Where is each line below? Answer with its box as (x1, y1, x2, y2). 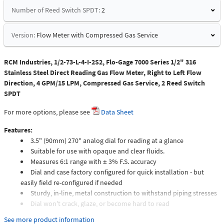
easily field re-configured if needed (20, 178, 122, 187)
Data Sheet (101, 107, 133, 117)
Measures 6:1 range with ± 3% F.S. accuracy (30, 157, 156, 166)
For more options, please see (4, 107, 91, 117)
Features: (4, 125, 32, 135)
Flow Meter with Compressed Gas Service (36, 30, 158, 40)
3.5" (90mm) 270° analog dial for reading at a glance (30, 136, 183, 145)
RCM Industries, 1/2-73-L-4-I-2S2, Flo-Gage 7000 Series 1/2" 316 (4, 57, 196, 67)
